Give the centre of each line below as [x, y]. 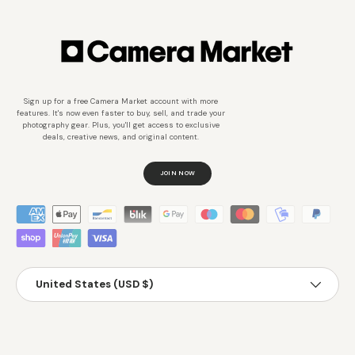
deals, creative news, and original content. [120, 137]
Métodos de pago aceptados [96, 213]
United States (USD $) [94, 284]
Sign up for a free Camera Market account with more [120, 102]
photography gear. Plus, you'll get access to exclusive [120, 126]
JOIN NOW [177, 173]
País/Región [47, 274]
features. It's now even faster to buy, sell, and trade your [120, 114]
